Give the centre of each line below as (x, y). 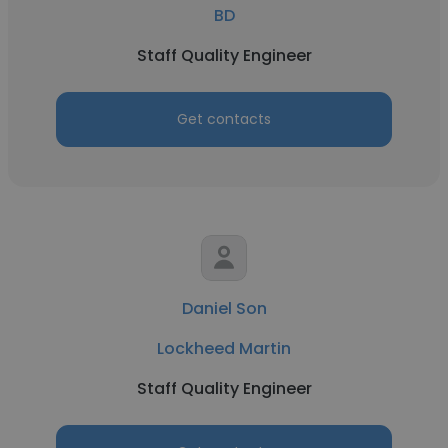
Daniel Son (224, 308)
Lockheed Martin (224, 348)
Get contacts (224, 119)
